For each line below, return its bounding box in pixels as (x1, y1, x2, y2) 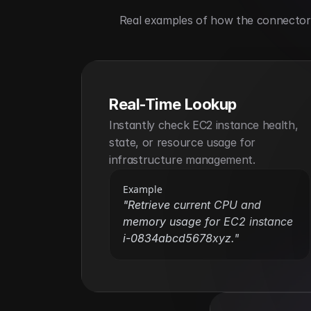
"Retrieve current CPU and (123, 198, 261, 212)
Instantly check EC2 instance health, (109, 118, 299, 132)
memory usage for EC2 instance (123, 215, 293, 228)
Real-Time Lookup (109, 95, 237, 113)
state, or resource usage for (109, 135, 256, 149)
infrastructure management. (109, 153, 255, 167)
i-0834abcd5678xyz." (123, 231, 239, 245)
